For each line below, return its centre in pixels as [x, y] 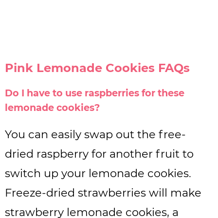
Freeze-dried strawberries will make [103, 192]
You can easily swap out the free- [95, 134]
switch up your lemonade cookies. [98, 173]
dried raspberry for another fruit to [99, 154]
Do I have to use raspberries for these [95, 93]
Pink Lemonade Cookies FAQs [97, 68]
